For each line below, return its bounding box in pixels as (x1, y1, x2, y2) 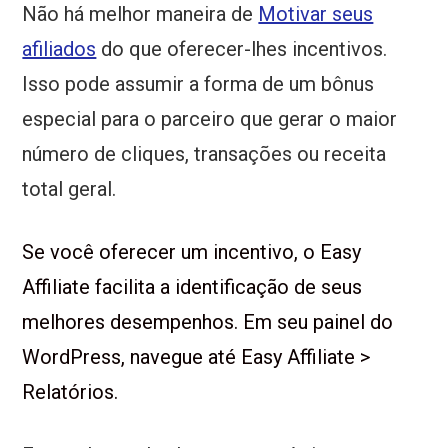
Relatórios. (22, 380, 119, 405)
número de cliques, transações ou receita (22, 142, 387, 167)
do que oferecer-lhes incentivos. (96, 37, 388, 62)
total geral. (22, 177, 117, 202)
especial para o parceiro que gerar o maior (22, 107, 398, 132)
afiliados (22, 37, 97, 62)
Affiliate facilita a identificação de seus (22, 275, 363, 300)
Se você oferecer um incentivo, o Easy (22, 240, 362, 265)
